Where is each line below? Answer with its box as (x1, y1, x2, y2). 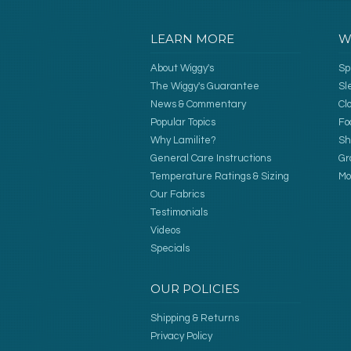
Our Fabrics (150, 189, 204, 200)
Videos (150, 225, 180, 236)
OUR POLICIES (150, 281, 240, 296)
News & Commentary (150, 99, 246, 110)
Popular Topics (150, 117, 215, 128)
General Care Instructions (150, 153, 271, 164)
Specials (150, 243, 190, 254)
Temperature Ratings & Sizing (150, 171, 289, 182)
